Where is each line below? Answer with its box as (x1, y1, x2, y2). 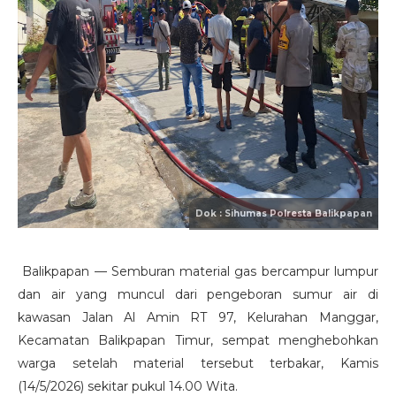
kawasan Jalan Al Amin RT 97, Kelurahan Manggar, (18, 309, 378, 325)
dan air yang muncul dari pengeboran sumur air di (18, 286, 378, 302)
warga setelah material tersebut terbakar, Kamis (18, 355, 378, 371)
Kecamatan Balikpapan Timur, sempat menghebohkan (18, 332, 378, 348)
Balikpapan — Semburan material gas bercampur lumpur (18, 263, 378, 279)
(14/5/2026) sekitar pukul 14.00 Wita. (18, 378, 238, 394)
